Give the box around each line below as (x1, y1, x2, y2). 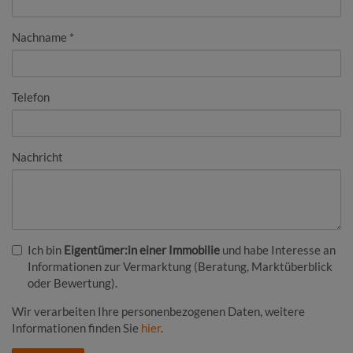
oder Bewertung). (28, 275, 117, 290)
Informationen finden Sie (12, 320, 141, 335)
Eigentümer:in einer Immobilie (64, 242, 220, 257)
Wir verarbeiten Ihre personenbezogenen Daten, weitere (12, 303, 305, 318)
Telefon (12, 89, 50, 104)
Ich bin (28, 242, 64, 257)
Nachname (12, 29, 67, 44)
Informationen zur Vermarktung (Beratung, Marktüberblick (28, 258, 333, 273)
